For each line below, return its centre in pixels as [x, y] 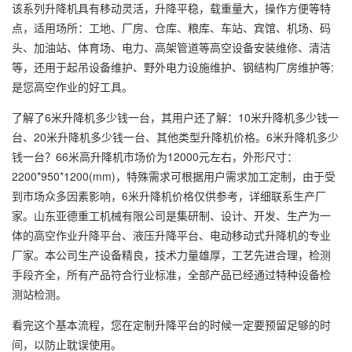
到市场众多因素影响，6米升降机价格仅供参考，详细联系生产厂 [169, 196]
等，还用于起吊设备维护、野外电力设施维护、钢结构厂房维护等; [173, 67]
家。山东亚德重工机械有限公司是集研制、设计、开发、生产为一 [171, 215]
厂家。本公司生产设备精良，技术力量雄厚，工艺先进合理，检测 [171, 255]
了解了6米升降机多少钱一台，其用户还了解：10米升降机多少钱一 [175, 117]
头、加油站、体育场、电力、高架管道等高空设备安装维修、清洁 [171, 47]
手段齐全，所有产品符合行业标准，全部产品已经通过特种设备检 [171, 274]
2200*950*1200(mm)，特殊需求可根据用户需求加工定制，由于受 [174, 176]
